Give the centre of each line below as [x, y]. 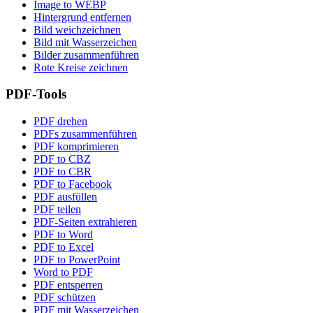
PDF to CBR [63, 172]
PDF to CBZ [62, 159]
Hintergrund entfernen [82, 17]
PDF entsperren [68, 285]
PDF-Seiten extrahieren [85, 222]
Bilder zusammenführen [86, 54]
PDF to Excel [64, 247]
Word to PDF [63, 272]
